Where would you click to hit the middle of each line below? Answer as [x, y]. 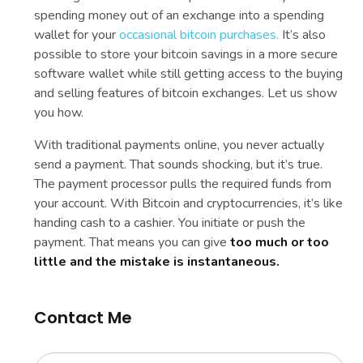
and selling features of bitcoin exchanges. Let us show [186, 93]
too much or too [280, 242]
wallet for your [77, 34]
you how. [59, 112]
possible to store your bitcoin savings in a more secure [186, 54]
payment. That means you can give [132, 242]
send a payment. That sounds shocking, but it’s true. [179, 164]
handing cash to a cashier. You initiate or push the [170, 222]
